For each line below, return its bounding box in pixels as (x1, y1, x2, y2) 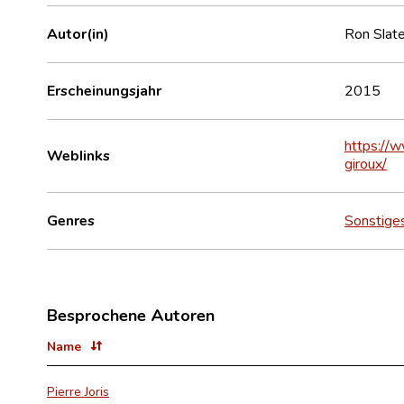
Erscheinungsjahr (47, 80, 161, 99)
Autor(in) (47, 23, 109, 42)
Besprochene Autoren (47, 303, 215, 326)
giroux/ (344, 153, 387, 172)
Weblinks (47, 145, 110, 164)
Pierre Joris (47, 382, 109, 399)
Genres (47, 210, 95, 229)
